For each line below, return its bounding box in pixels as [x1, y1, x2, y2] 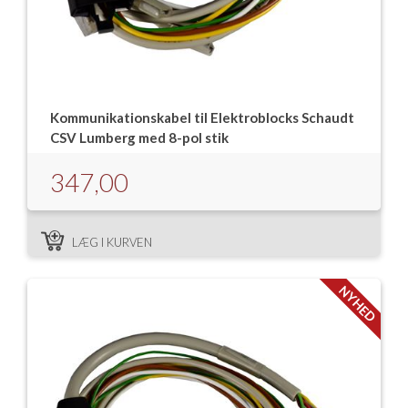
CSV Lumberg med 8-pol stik [50, 129, 229, 146]
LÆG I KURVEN [72, 235, 152, 250]
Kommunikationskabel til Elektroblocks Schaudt [50, 109, 354, 126]
